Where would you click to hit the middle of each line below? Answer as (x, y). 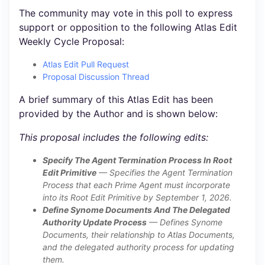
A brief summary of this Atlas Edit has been (116, 99)
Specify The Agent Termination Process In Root (137, 160)
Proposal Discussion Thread (96, 77)
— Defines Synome (185, 222)
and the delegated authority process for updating (138, 247)
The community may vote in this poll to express (126, 13)
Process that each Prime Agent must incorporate (136, 185)
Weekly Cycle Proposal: (72, 41)
